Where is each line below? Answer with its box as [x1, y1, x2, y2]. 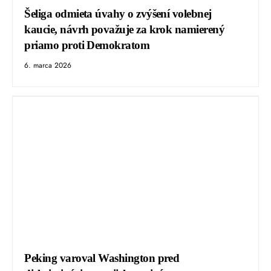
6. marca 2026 [24, 60, 72, 71]
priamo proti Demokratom [24, 39, 150, 52]
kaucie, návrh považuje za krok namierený [24, 23, 225, 36]
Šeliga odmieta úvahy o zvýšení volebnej [24, 7, 212, 21]
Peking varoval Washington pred [24, 251, 180, 264]
